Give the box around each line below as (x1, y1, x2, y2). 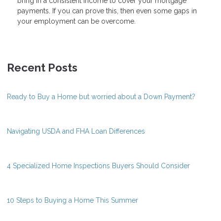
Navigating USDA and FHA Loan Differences (7, 127, 145, 136)
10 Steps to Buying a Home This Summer (7, 196, 138, 205)
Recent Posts (7, 61, 77, 74)
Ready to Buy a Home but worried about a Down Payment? (7, 93, 195, 101)
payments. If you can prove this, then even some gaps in (17, 7, 197, 15)
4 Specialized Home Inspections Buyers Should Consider (7, 162, 190, 170)
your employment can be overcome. (17, 17, 136, 26)
